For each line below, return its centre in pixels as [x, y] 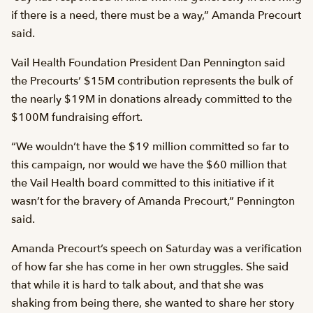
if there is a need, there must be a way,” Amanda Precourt [156, 15]
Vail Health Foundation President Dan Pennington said [148, 63]
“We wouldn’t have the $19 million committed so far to [150, 146]
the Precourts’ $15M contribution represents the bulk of [152, 81]
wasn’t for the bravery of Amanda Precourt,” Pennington [153, 201]
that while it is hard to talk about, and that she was [137, 285]
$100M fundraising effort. [77, 117]
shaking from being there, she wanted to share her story [153, 303]
